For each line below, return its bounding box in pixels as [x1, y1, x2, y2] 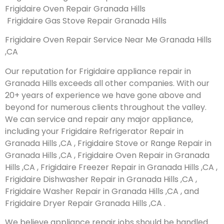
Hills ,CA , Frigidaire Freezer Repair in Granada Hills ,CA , [5, 161, 217, 173]
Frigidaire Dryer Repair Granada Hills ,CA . [5, 197, 165, 209]
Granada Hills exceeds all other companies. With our [5, 77, 209, 89]
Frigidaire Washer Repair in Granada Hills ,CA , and [5, 185, 199, 197]
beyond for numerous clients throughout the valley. [5, 101, 206, 113]
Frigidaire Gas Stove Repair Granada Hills [5, 14, 166, 26]
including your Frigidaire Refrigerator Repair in [5, 125, 183, 137]
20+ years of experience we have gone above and [5, 89, 201, 101]
